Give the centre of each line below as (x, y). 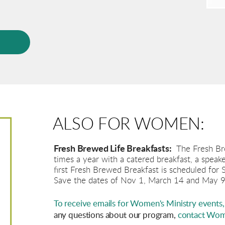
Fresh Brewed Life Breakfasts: (113, 149)
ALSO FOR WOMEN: (128, 124)
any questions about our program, (116, 215)
